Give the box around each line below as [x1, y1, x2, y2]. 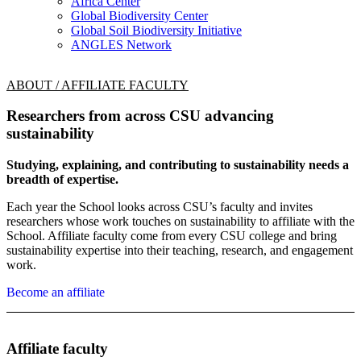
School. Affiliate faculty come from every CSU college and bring [6, 229, 337, 243]
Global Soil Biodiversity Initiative [71, 23, 242, 37]
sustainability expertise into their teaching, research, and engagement [6, 243, 353, 258]
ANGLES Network [71, 37, 172, 52]
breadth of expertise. [6, 172, 118, 187]
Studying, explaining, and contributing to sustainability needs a [6, 158, 349, 172]
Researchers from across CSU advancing [6, 107, 274, 125]
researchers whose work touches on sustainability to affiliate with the [6, 214, 355, 229]
